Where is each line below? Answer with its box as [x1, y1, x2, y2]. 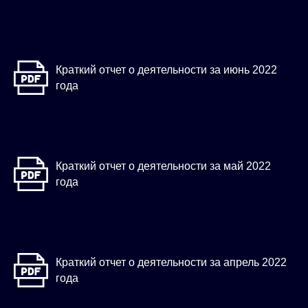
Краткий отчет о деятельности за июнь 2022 [56, 64, 277, 76]
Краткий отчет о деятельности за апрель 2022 [56, 256, 287, 269]
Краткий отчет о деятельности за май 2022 [56, 160, 271, 173]
